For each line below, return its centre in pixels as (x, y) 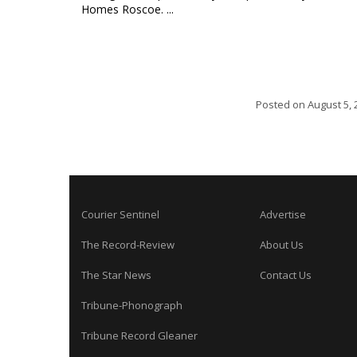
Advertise (283, 214)
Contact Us (286, 275)
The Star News (116, 275)
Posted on (282, 104)
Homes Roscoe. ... (127, 9)
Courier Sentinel (120, 214)
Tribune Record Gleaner (139, 335)
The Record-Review (128, 245)
